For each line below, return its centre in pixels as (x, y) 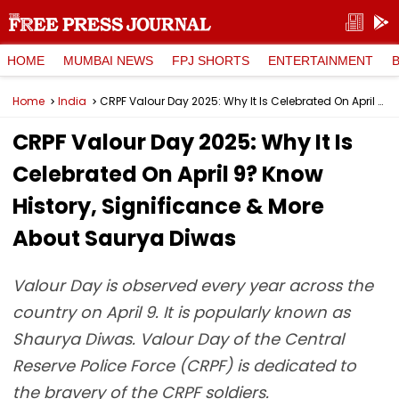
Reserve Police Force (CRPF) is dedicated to (184, 366)
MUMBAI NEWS (108, 60)
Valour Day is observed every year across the (193, 285)
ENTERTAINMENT (321, 60)
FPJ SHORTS (211, 60)
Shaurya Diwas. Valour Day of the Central (178, 339)
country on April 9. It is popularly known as (181, 312)
